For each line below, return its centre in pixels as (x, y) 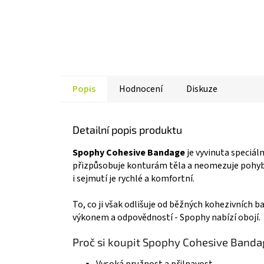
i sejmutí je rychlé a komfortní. (133, 178)
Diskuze (202, 89)
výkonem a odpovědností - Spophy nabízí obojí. (166, 217)
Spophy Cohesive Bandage (129, 152)
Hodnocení (141, 89)
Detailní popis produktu (127, 129)
